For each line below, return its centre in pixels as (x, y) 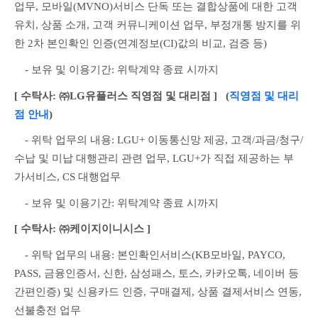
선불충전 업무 (48, 311)
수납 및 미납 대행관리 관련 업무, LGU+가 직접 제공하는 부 (154, 159)
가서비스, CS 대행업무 (67, 177)
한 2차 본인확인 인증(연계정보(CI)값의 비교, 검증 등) (141, 44)
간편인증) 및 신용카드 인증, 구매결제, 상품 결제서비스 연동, (158, 292)
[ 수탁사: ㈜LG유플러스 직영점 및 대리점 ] (116, 95)
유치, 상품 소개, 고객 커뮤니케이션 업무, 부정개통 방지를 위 (158, 25)
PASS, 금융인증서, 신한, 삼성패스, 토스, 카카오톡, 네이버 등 (157, 274)
